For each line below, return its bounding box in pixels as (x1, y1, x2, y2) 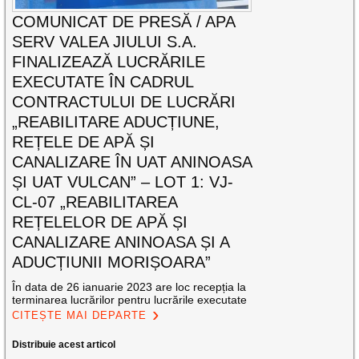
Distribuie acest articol (12, 338, 116, 350)
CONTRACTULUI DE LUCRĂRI (12, 92, 236, 111)
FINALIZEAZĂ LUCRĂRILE (12, 52, 206, 71)
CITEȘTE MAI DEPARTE (12, 309, 147, 321)
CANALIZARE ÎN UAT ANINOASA (12, 152, 252, 171)
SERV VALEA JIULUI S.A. (12, 32, 198, 50)
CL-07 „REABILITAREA (12, 192, 178, 211)
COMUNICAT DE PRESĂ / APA (12, 12, 236, 30)
